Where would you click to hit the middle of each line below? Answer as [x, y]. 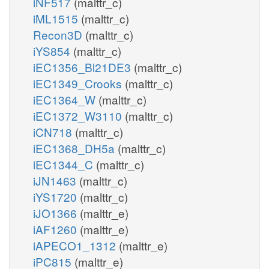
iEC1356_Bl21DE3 [83, 67]
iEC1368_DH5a [75, 148]
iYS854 [53, 50]
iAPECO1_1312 [76, 245]
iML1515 [57, 18]
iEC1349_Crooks [79, 83]
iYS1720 [56, 196]
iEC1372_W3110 [79, 115]
